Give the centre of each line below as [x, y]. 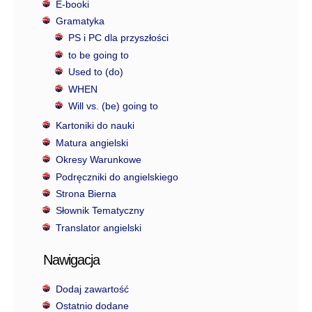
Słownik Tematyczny [100, 211]
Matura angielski [92, 142]
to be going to [98, 55]
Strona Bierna [86, 194]
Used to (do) [95, 72]
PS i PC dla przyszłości [118, 38]
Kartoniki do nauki [95, 126]
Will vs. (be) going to [113, 106]
